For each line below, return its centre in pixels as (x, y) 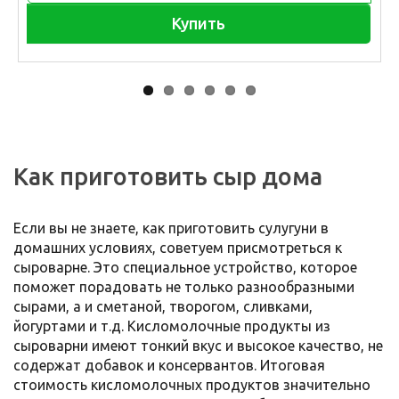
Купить (199, 23)
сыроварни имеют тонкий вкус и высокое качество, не (198, 346)
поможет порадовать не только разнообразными (184, 287)
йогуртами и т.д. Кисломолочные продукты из (172, 326)
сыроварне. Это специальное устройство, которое (185, 267)
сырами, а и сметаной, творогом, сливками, (163, 306)
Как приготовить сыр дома (168, 176)
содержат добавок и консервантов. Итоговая (169, 365)
